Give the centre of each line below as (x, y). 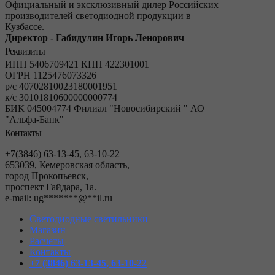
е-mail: (19, 198)
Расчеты (47, 241)
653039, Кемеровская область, (67, 165)
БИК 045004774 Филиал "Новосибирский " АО (105, 109)
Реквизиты (25, 52)
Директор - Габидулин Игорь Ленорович (95, 38)
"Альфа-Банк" (34, 120)
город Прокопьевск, (47, 176)
